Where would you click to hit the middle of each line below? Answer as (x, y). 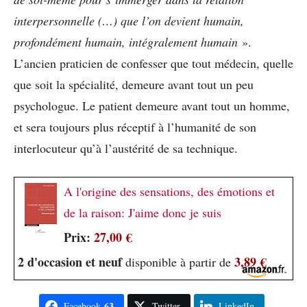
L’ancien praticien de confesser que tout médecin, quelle (153, 63)
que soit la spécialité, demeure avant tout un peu (134, 85)
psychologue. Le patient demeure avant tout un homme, (152, 106)
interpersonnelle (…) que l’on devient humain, (129, 21)
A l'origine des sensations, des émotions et (169, 192)
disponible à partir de (178, 262)
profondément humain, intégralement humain (128, 42)
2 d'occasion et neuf (70, 262)
